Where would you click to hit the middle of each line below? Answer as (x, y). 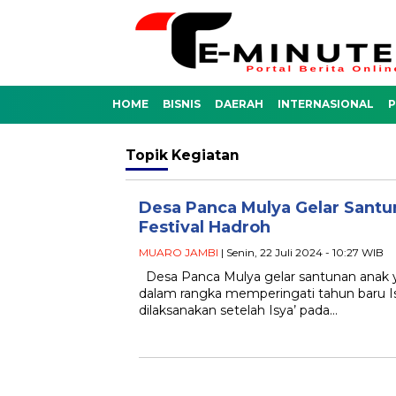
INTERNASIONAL (326, 104)
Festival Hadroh (205, 227)
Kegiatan (206, 155)
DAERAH (239, 104)
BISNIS (182, 104)
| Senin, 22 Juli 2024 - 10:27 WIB (301, 252)
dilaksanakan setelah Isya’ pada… (238, 310)
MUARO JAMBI (179, 252)
